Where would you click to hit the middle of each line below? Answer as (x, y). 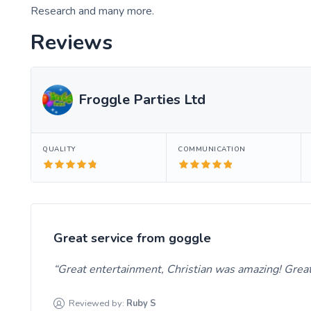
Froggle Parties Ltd (142, 99)
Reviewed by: (97, 303)
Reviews (72, 42)
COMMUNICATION (212, 149)
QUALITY (59, 149)
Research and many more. (92, 11)
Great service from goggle (132, 238)
